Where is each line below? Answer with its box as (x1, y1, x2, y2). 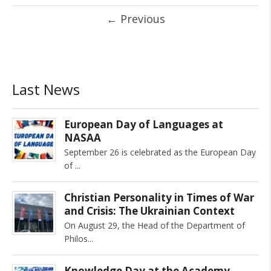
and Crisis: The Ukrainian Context (64, 203, 235, 218)
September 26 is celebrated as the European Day (64, 146, 256, 158)
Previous (117, 11, 165, 26)
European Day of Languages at (64, 117, 223, 131)
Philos (64, 232, 88, 244)
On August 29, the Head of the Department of (64, 219, 245, 231)
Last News (12, 79, 80, 99)
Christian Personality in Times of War (64, 190, 254, 204)
